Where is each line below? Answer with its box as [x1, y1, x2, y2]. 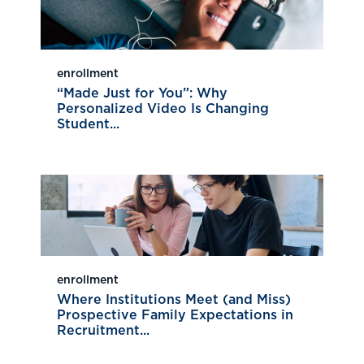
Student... [57, 118, 119, 132]
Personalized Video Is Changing [57, 102, 269, 116]
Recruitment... [57, 324, 149, 338]
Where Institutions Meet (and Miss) [57, 293, 291, 307]
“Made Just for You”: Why [57, 87, 227, 101]
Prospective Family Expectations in [57, 309, 293, 323]
